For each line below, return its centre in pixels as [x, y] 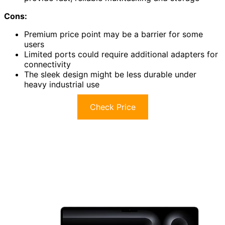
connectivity [47, 64]
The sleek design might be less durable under [110, 74]
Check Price [113, 107]
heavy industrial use [62, 84]
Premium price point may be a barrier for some [114, 34]
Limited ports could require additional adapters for [121, 54]
